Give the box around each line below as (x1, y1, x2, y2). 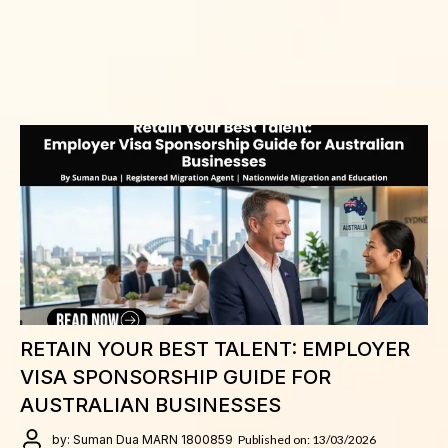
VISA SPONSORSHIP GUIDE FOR (20, 365, 331, 389)
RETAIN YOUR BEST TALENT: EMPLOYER (20, 337, 410, 361)
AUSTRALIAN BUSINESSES (20, 393, 281, 417)
